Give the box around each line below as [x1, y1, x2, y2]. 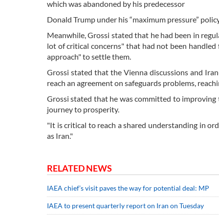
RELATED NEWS [47, 163, 112, 174]
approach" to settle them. [47, 52, 131, 62]
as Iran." [47, 131, 73, 141]
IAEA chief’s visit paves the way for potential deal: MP [47, 184, 209, 193]
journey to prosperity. [47, 105, 119, 114]
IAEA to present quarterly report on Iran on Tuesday [47, 201, 204, 210]
